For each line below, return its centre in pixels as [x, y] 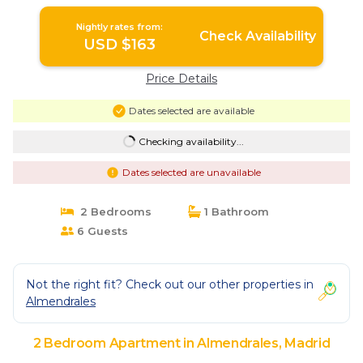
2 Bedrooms [112, 211]
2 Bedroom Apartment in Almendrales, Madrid [181, 343]
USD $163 [120, 44]
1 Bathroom [235, 211]
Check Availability [257, 36]
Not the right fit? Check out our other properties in [170, 284]
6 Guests [100, 231]
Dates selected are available [191, 110]
